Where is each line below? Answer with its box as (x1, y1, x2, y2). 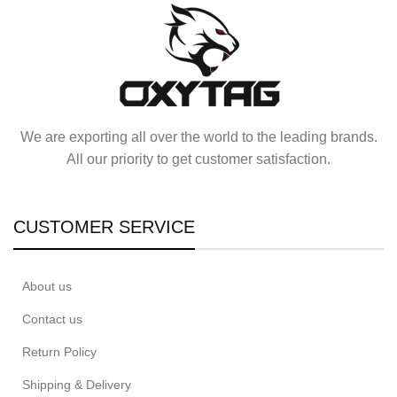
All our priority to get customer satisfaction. (66, 152, 331, 167)
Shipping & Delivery (22, 378, 131, 393)
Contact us (22, 312, 82, 327)
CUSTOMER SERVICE (13, 217, 195, 237)
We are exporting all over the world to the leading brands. (19, 129, 378, 145)
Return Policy (22, 345, 97, 360)
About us (22, 279, 72, 294)
